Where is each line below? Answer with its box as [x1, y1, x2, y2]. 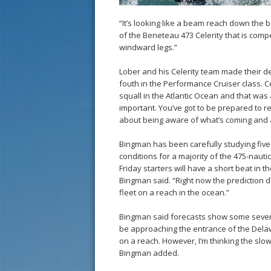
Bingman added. [119, 247, 179, 258]
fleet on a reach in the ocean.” [119, 187, 229, 198]
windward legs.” [119, 42, 177, 53]
